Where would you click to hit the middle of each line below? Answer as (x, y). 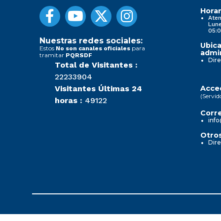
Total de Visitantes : (96, 65)
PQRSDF (79, 55)
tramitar (53, 55)
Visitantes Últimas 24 (98, 89)
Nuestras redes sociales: (91, 41)
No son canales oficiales (93, 49)
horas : (69, 101)
